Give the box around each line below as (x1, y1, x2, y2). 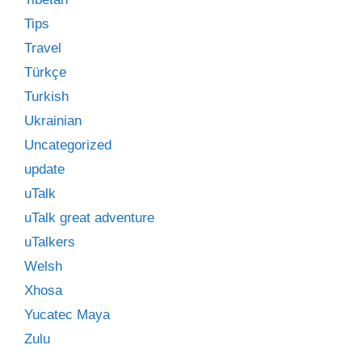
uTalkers (24, 234, 75, 250)
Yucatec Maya (24, 307, 110, 322)
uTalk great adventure (24, 210, 154, 225)
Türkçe (24, 65, 66, 80)
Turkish (24, 89, 69, 104)
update (24, 162, 65, 177)
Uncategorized (24, 137, 112, 153)
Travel (24, 40, 61, 56)
